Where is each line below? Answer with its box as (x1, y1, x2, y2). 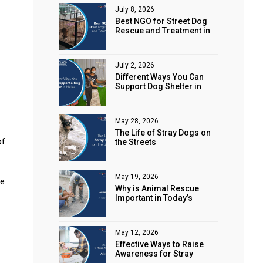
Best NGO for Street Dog (115, 16, 207, 26)
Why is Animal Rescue (115, 184, 199, 194)
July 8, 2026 (115, 5, 154, 14)
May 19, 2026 (115, 173, 159, 181)
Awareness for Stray (115, 249, 193, 259)
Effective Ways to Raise (115, 240, 204, 249)
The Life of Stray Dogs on (115, 128, 211, 138)
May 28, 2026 (115, 117, 159, 126)
